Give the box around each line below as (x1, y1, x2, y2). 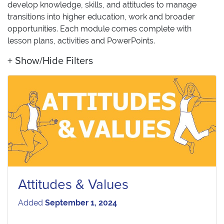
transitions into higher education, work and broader (7, 12, 195, 21)
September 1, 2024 (45, 197, 117, 207)
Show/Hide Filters (15, 55, 93, 67)
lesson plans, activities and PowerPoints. (7, 36, 155, 45)
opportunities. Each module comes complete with (7, 24, 191, 33)
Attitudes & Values (18, 175, 128, 193)
